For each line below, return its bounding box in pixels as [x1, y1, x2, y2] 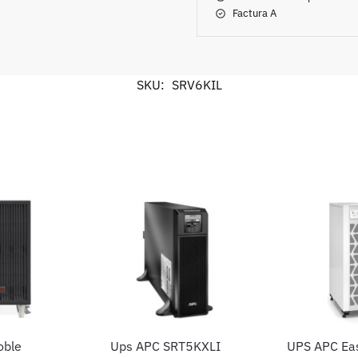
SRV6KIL [171, 76, 222, 93]
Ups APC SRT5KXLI [109, 338, 221, 355]
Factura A [233, 6, 277, 20]
